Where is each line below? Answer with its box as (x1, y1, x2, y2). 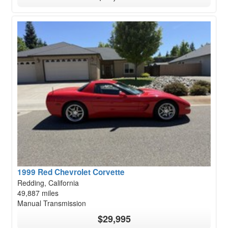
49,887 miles (17, 188, 59, 198)
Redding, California (17, 178, 79, 188)
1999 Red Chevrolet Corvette (17, 166, 125, 178)
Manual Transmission (17, 198, 86, 209)
